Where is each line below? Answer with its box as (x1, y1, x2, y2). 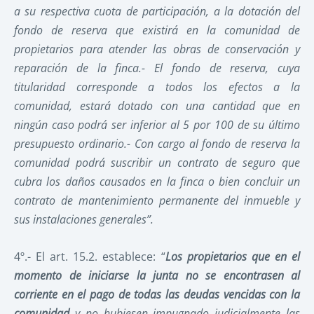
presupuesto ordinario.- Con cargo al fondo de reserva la (14, 135, 300, 151)
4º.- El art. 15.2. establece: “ (14, 248, 165, 264)
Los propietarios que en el (165, 248, 301, 264)
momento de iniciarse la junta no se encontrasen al (14, 267, 300, 283)
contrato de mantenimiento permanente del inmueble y (14, 192, 300, 208)
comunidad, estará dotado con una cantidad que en (14, 97, 300, 114)
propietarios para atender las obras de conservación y (14, 41, 300, 57)
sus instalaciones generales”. (14, 211, 153, 227)
